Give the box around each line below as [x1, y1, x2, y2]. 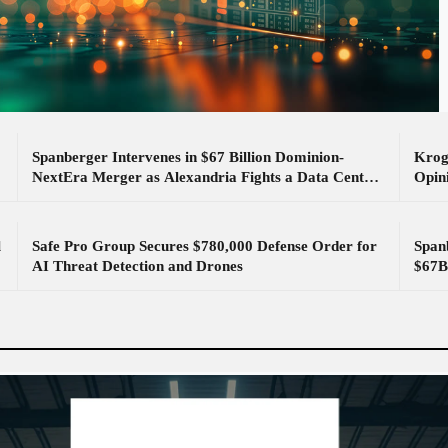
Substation [32, 189, 100, 205]
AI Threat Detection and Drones [32, 258, 243, 274]
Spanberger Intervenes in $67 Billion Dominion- [32, 149, 344, 165]
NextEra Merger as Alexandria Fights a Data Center [32, 169, 378, 185]
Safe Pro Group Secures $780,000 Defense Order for [32, 238, 377, 254]
